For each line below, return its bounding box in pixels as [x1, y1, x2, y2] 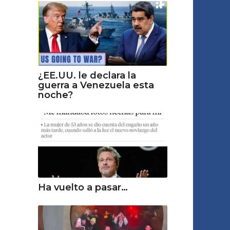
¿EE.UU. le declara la [37, 69, 136, 81]
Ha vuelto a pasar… [37, 182, 128, 193]
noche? [37, 89, 73, 101]
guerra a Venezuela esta [37, 79, 154, 91]
